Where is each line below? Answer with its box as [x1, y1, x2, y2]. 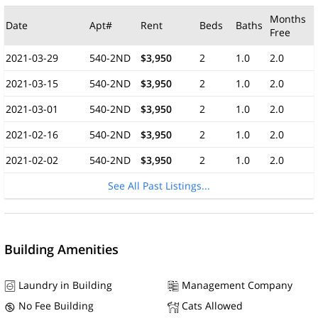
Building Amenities [4, 241, 119, 258]
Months [270, 12, 306, 26]
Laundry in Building [16, 278, 112, 292]
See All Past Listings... [108, 179, 210, 192]
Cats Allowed [179, 299, 243, 313]
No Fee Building [16, 299, 94, 313]
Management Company [179, 278, 292, 292]
